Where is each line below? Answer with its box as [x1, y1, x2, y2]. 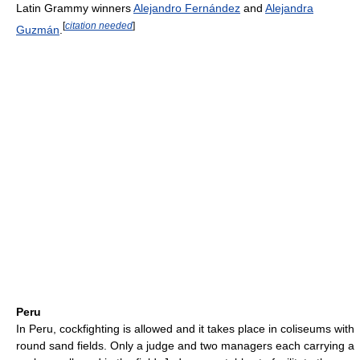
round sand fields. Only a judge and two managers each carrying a [16, 338, 354, 352]
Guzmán [16, 22, 59, 36]
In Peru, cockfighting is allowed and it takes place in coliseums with [16, 321, 354, 335]
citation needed [65, 19, 133, 31]
